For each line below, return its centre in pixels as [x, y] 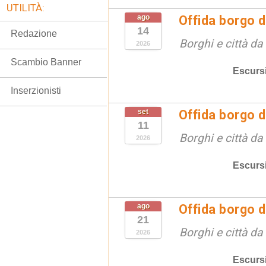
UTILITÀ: [26, 8]
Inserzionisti [36, 91]
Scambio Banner [46, 62]
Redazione [34, 34]
